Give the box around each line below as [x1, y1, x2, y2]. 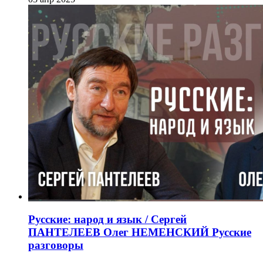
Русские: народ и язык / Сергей [28, 213, 187, 225]
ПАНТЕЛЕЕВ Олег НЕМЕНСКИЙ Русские [28, 225, 251, 238]
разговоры [28, 238, 83, 251]
